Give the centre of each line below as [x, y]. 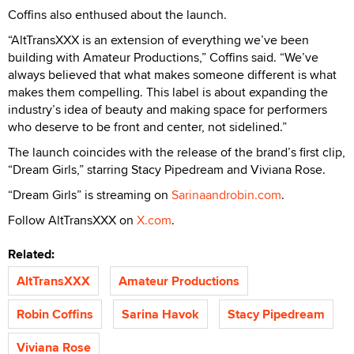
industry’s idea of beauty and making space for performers [168, 109]
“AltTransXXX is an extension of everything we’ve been [158, 40]
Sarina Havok [160, 314]
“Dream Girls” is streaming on [90, 194]
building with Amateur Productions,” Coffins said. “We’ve [163, 57]
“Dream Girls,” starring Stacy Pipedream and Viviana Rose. [167, 169]
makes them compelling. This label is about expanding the [168, 92]
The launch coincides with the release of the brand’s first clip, [177, 152]
